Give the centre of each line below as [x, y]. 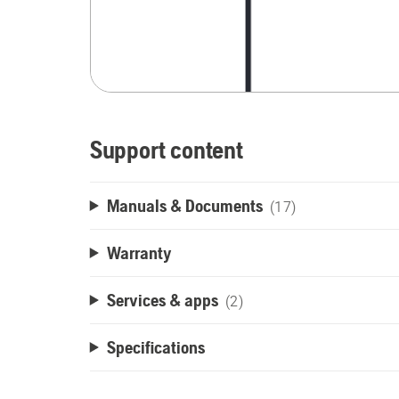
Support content [166, 150]
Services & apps [162, 300]
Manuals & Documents [184, 205]
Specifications [155, 347]
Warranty [139, 252]
